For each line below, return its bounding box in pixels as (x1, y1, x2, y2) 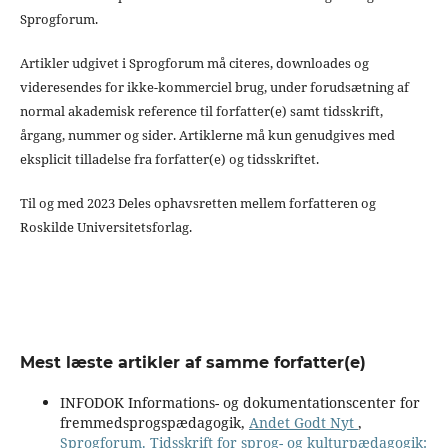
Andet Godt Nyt (248, 412, 358, 432)
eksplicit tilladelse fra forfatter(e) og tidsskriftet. (19, 149, 319, 168)
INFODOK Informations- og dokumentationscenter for (59, 392, 420, 412)
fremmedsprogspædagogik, (59, 412, 249, 432)
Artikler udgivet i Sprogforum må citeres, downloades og (19, 53, 369, 72)
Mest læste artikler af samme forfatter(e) (19, 352, 366, 372)
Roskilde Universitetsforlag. (19, 217, 192, 236)
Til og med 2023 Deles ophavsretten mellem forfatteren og (19, 193, 376, 212)
